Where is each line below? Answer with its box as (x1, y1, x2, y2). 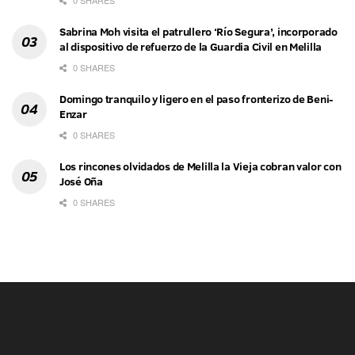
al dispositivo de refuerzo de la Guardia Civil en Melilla (59, 39, 323, 55)
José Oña (59, 174, 103, 190)
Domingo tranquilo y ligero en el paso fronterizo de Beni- (59, 91, 334, 108)
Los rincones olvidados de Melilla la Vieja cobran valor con (59, 158, 342, 175)
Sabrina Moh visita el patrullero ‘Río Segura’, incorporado (59, 24, 338, 40)
